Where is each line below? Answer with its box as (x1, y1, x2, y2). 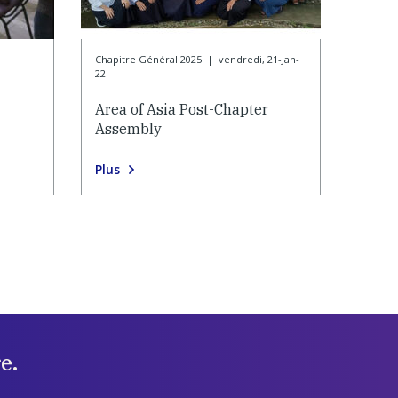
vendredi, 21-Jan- (218, 52, 299, 67)
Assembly (95, 120, 162, 139)
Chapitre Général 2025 (95, 52, 202, 67)
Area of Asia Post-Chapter (95, 100, 268, 119)
